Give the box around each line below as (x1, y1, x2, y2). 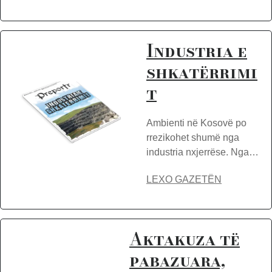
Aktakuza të (129, 226, 240, 252)
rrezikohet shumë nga (146, 132, 239, 143)
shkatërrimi (146, 59, 257, 85)
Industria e (146, 38, 247, 64)
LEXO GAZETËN (146, 174, 222, 185)
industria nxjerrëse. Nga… (146, 147, 259, 157)
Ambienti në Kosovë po (146, 118, 246, 128)
